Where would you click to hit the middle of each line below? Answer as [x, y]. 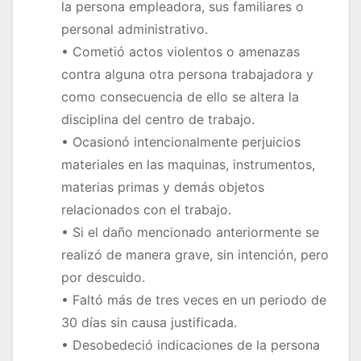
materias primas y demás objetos [163, 187]
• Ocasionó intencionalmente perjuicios [181, 142]
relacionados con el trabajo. [146, 210]
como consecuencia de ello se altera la [180, 97]
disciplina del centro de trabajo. [158, 120]
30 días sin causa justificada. [149, 323]
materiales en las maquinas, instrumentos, [188, 165]
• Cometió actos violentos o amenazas [180, 52]
